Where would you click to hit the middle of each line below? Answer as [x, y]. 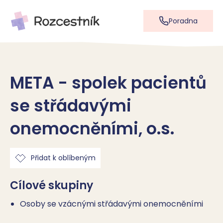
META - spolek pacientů [108, 83]
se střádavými [71, 106]
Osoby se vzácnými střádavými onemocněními [111, 204]
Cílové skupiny [52, 185]
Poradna [183, 21]
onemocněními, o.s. [92, 129]
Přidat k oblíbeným [63, 158]
